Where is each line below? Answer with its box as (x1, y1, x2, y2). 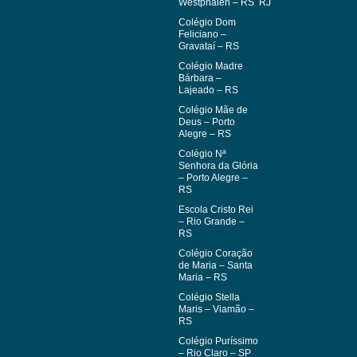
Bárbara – (178, 72, 222, 84)
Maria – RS (178, 271, 227, 283)
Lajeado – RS (178, 84, 238, 96)
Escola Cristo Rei (178, 203, 253, 215)
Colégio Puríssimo (178, 335, 258, 347)
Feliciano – (178, 28, 226, 40)
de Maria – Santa (178, 259, 253, 271)
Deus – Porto (178, 116, 235, 127)
